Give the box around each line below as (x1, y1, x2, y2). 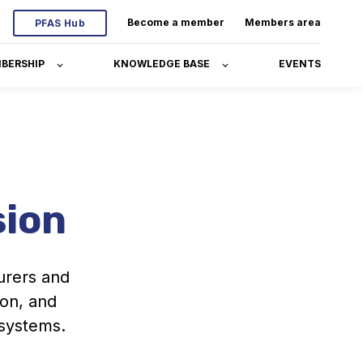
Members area (245, 16, 321, 28)
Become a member (127, 16, 224, 28)
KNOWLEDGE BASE (113, 58, 210, 70)
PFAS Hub (35, 16, 85, 29)
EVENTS (279, 58, 321, 70)
